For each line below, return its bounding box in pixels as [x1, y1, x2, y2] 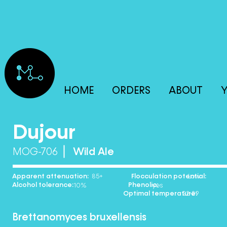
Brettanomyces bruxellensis [13, 210, 146, 224]
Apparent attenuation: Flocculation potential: [12, 171, 208, 180]
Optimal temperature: [12, 188, 197, 198]
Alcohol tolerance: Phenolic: [12, 180, 158, 189]
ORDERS [112, 84, 150, 97]
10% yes [72, 180, 163, 190]
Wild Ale [70, 145, 114, 159]
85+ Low [92, 171, 201, 180]
